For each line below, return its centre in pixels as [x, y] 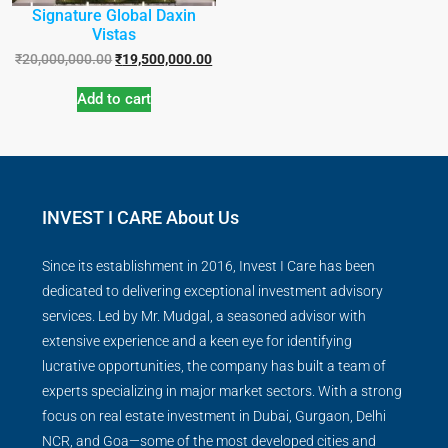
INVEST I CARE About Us [140, 218]
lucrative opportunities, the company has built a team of [214, 366]
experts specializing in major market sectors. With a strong [222, 391]
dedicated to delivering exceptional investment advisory [212, 291]
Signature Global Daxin [113, 15]
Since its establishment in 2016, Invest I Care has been [208, 266]
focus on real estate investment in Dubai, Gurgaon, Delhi [214, 416]
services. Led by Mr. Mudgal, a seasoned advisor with [204, 316]
